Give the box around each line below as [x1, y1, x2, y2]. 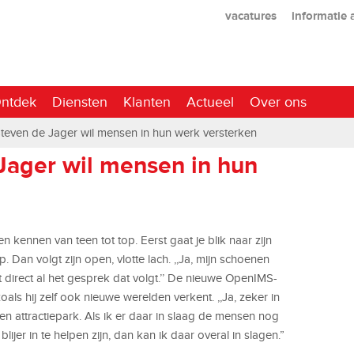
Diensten [52, 93, 107, 110]
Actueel [186, 93, 234, 110]
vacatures [224, 8, 277, 22]
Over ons [250, 93, 307, 110]
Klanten [123, 93, 171, 110]
